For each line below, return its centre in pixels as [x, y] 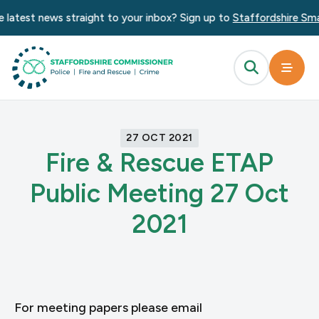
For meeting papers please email [108, 308]
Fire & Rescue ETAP [159, 163]
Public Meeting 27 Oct [159, 193]
